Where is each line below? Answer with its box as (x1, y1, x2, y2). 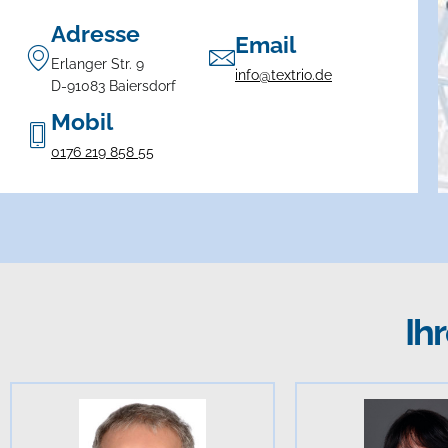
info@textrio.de (235, 67, 332, 83)
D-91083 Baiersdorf (51, 78, 176, 94)
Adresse (51, 21, 140, 47)
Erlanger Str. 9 (51, 56, 144, 72)
